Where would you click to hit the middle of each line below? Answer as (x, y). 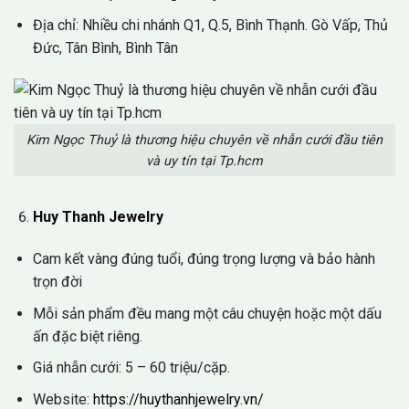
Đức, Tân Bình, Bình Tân (105, 47)
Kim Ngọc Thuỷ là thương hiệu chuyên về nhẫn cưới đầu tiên (204, 140)
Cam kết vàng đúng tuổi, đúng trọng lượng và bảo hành (204, 259)
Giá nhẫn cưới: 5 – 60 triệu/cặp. (131, 368)
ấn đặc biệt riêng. (87, 336)
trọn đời (57, 282)
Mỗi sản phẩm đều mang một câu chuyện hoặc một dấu (207, 313)
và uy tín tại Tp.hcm (204, 161)
